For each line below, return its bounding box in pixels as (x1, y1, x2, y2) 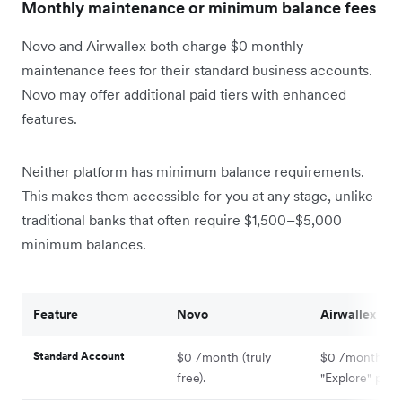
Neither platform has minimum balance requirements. (22, 162, 364, 180)
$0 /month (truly (177, 348, 271, 365)
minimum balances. (22, 234, 146, 253)
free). (177, 369, 205, 386)
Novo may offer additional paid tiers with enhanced (22, 84, 346, 103)
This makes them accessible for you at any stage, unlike (22, 186, 373, 205)
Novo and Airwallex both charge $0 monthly (22, 36, 303, 55)
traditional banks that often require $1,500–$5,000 (22, 210, 342, 229)
